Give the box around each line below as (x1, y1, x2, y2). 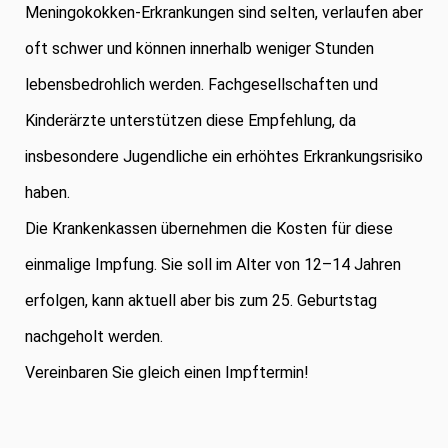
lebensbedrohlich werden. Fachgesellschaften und (25, 75, 378, 94)
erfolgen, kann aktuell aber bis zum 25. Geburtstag (25, 291, 377, 310)
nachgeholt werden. (25, 327, 163, 346)
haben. (25, 183, 70, 202)
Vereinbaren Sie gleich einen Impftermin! (25, 363, 309, 382)
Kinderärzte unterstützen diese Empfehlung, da (25, 111, 356, 130)
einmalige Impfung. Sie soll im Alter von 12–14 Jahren (25, 255, 401, 274)
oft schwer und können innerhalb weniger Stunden (25, 39, 374, 58)
